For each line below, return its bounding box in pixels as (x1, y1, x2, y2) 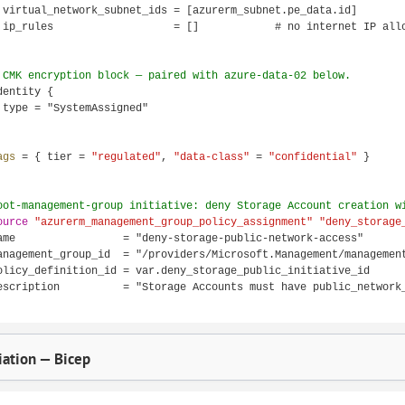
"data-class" (174, 151, 250, 164)
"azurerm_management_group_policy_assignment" (34, 216, 313, 229)
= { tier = (22, 151, 91, 164)
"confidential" (268, 151, 357, 164)
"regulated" (91, 151, 161, 164)
